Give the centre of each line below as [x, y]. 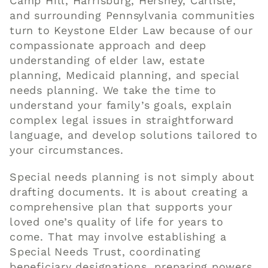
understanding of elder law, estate [107, 60]
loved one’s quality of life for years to [117, 221]
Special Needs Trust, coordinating [105, 251]
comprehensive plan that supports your [121, 206]
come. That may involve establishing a [118, 236]
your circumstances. [67, 150]
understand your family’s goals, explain [121, 105]
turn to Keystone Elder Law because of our [131, 30]
